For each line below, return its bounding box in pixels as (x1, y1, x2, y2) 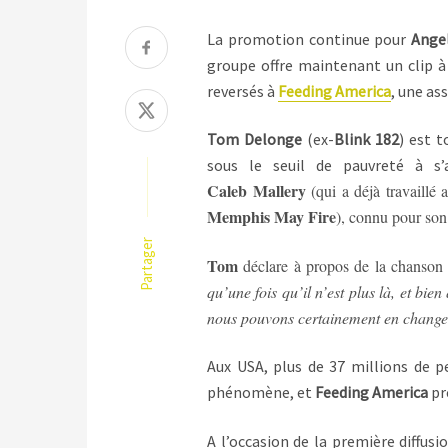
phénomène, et (207, 382, 315, 403)
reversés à (207, 81, 278, 101)
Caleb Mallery (207, 179, 312, 203)
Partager (137, 236, 156, 291)
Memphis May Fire (207, 205, 336, 229)
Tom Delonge (207, 129, 303, 150)
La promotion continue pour (207, 29, 411, 49)
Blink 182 (334, 129, 400, 150)
